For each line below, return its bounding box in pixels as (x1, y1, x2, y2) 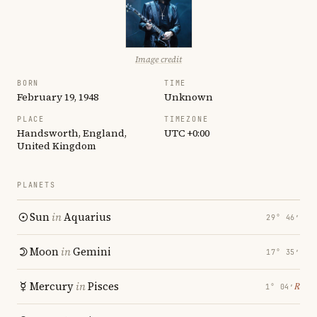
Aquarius (64, 209, 111, 224)
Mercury (30, 279, 74, 294)
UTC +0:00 (164, 126, 209, 140)
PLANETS (17, 180, 56, 190)
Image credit (135, 54, 182, 65)
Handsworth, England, (17, 126, 127, 140)
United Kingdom (17, 139, 96, 153)
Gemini (73, 244, 111, 259)
